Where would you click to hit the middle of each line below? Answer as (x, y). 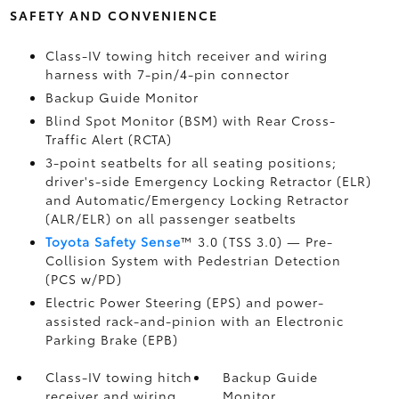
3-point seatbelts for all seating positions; (191, 162)
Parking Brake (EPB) (111, 339)
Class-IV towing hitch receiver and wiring (186, 55)
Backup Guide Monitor (122, 97)
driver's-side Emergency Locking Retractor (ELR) (208, 181)
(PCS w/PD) (83, 279)
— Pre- (309, 241)
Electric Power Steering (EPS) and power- (184, 302)
